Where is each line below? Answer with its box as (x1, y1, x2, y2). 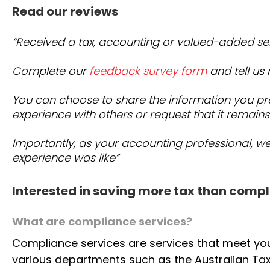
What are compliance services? (12, 246, 192, 262)
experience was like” (12, 183, 119, 198)
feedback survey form (89, 96, 207, 111)
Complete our (12, 96, 89, 111)
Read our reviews (12, 36, 118, 53)
